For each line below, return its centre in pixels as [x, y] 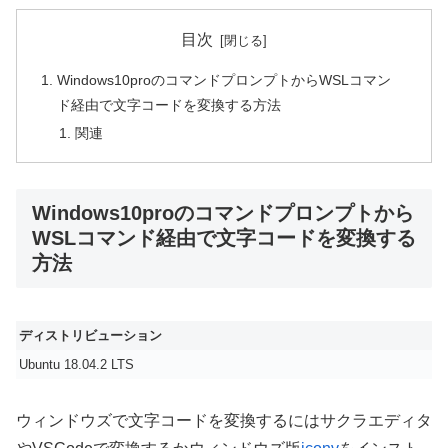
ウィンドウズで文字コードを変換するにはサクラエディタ [224, 421]
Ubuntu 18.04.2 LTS [76, 364]
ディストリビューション [90, 335]
